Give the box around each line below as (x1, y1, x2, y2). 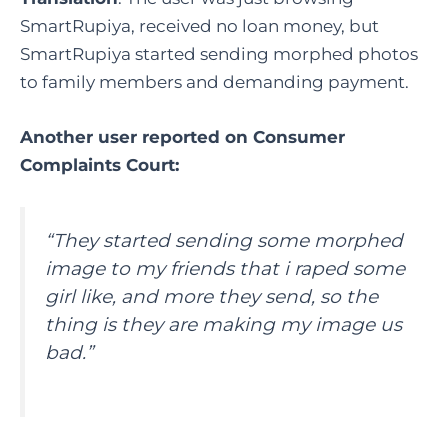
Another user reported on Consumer (20, 126, 345, 147)
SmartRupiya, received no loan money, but (20, 15, 379, 36)
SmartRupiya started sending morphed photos (20, 43, 418, 64)
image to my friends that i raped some (45, 256, 405, 280)
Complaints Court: (20, 154, 179, 175)
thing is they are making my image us (45, 312, 402, 336)
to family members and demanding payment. (20, 71, 409, 92)
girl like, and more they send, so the (45, 284, 378, 308)
